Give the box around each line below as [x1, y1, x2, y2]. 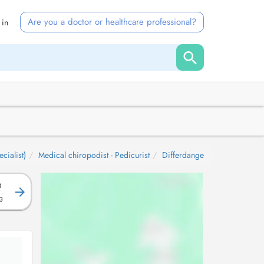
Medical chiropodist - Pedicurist [38, 149, 150, 161]
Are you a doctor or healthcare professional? [28, 15, 196, 28]
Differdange [162, 149, 204, 161]
